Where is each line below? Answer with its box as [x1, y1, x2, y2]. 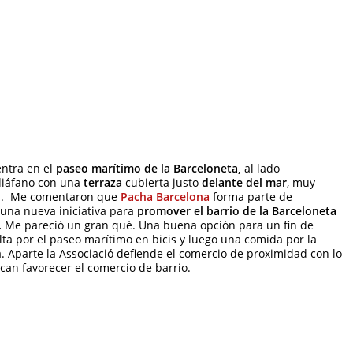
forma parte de [210, 190, 292, 205]
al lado [244, 162, 280, 176]
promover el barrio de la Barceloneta [137, 204, 336, 219]
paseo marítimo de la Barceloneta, [53, 162, 244, 176]
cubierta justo [125, 176, 199, 191]
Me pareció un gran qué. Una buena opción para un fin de [5, 218, 314, 233]
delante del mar [199, 176, 287, 191]
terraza [80, 176, 125, 191]
